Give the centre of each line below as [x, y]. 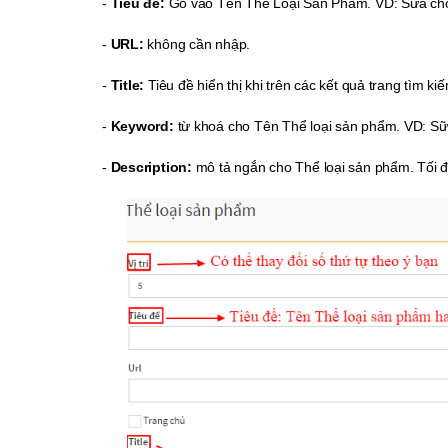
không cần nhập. [197, 43]
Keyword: [142, 125]
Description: [151, 166]
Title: [127, 84]
